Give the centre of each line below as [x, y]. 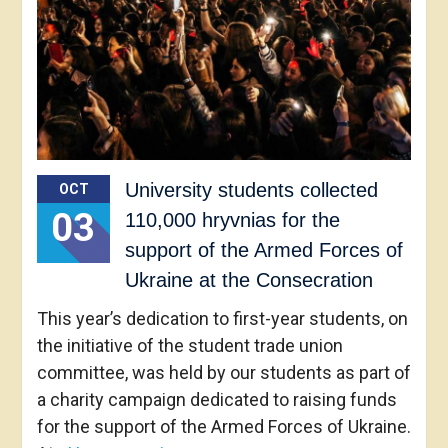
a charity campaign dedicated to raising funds [216, 399]
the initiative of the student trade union [189, 345]
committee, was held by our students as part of [223, 372]
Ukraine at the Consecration [248, 279]
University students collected [251, 189]
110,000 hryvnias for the [232, 219]
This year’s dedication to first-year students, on [222, 318]
